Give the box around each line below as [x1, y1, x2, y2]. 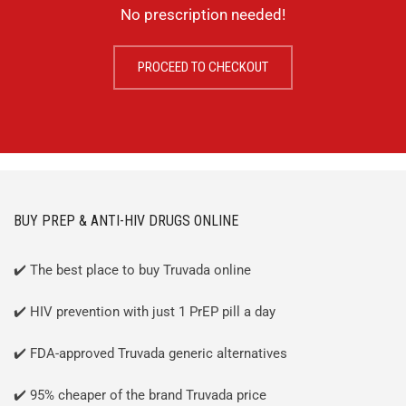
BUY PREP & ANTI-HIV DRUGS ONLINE [14, 212, 238, 229]
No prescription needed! [121, 5, 285, 24]
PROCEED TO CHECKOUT [138, 59, 268, 75]
